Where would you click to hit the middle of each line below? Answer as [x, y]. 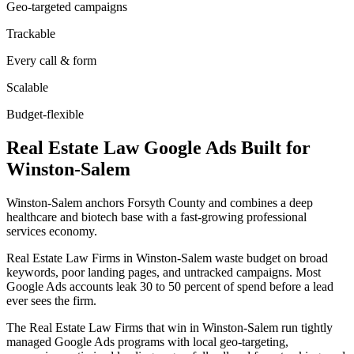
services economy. [52, 231]
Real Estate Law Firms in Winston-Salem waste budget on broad [167, 258]
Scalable [27, 87]
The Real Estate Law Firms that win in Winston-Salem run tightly [169, 327]
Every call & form [51, 60]
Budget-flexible [45, 114]
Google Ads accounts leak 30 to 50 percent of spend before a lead [170, 286]
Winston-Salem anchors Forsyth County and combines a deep [160, 202]
